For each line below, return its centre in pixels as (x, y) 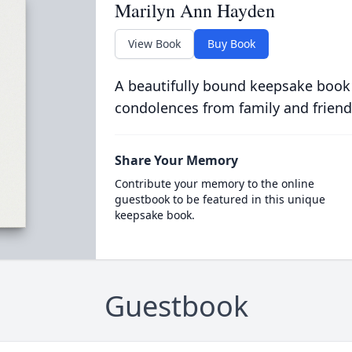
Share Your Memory (176, 161)
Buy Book (231, 44)
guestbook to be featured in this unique (220, 200)
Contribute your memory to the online (214, 184)
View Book (154, 44)
